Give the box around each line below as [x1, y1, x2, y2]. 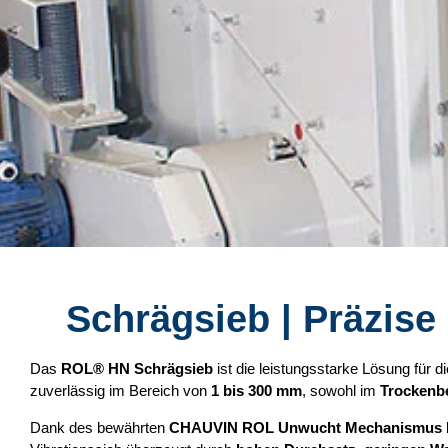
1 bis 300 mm [211, 382, 302, 399]
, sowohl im [302, 382, 380, 399]
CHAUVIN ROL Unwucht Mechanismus [169, 419, 442, 436]
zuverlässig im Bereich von [30, 382, 211, 399]
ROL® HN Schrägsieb [61, 360, 213, 377]
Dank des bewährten [30, 419, 169, 436]
